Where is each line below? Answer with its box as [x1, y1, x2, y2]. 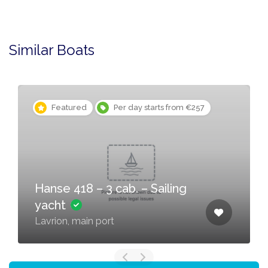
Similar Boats [9, 41, 95, 59]
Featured [51, 103, 87, 112]
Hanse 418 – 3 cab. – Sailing [35, 181, 187, 196]
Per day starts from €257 [114, 103, 205, 112]
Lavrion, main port [35, 215, 114, 227]
